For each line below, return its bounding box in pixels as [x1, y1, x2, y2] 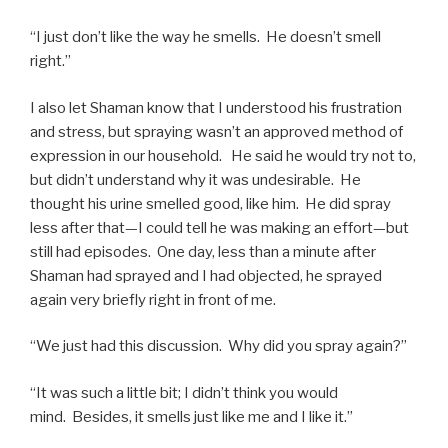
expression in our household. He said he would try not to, [30, 146, 416, 165]
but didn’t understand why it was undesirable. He [30, 170, 361, 189]
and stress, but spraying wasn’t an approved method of [30, 122, 403, 141]
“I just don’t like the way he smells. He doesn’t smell [30, 28, 381, 46]
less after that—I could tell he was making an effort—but [30, 218, 409, 237]
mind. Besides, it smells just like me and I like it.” [30, 407, 353, 426]
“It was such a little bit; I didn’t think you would [30, 383, 338, 402]
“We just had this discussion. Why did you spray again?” [30, 337, 407, 355]
